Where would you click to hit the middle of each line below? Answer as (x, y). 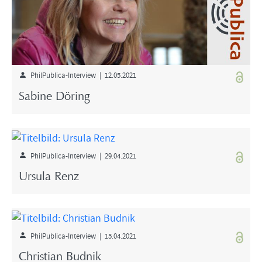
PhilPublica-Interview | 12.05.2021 (81, 75)
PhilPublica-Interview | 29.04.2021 (81, 155)
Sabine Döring (54, 97)
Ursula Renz (49, 177)
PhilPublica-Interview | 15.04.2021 (81, 235)
